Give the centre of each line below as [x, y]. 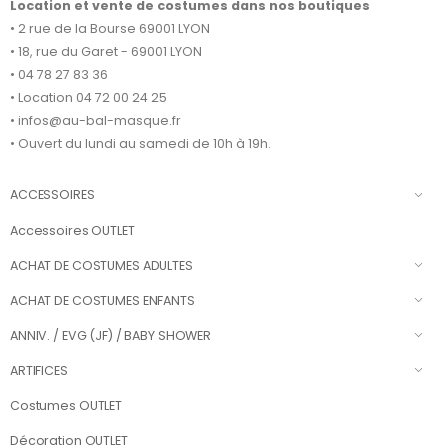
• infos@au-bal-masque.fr [95, 120]
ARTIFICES [39, 370]
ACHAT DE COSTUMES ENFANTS [102, 300]
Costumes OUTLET [66, 406]
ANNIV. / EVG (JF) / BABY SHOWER [111, 335]
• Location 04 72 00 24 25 [88, 97]
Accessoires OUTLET [72, 230]
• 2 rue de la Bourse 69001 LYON [110, 28]
